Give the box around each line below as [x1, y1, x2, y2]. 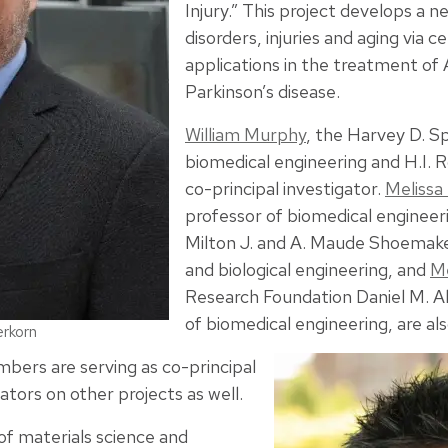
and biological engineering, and [185, 258, 430, 282]
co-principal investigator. [185, 177, 385, 201]
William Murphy [185, 123, 306, 147]
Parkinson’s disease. [185, 80, 340, 104]
